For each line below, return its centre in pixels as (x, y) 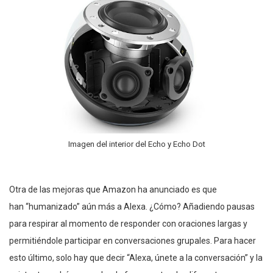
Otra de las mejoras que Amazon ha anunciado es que (113, 190)
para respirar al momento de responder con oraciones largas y (128, 224)
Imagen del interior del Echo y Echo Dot (136, 144)
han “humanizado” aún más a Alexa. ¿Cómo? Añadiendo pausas (132, 207)
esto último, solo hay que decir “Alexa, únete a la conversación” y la (136, 258)
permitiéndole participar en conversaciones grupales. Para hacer (133, 241)
